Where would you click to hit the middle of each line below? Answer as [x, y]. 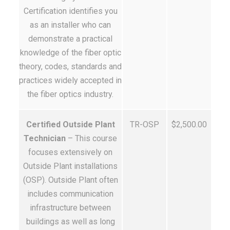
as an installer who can [70, 25]
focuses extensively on [70, 152]
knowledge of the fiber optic [70, 53]
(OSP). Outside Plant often [70, 180]
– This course [91, 138]
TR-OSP [145, 124]
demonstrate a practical [70, 39]
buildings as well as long [70, 222]
